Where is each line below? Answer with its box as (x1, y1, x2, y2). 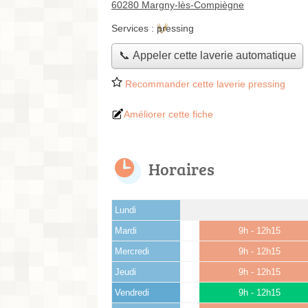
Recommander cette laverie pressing (122, 78, 285, 89)
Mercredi (115, 246, 149, 256)
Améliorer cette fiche (124, 108, 213, 120)
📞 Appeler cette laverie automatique (118, 49, 296, 62)
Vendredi (115, 287, 149, 298)
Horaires (148, 157, 214, 180)
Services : (111, 23, 157, 34)
